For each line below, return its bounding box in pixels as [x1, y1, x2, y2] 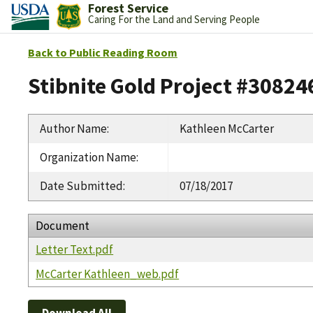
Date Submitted [40, 177, 123, 194]
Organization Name [40, 149, 136, 165]
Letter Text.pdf [36, 241, 114, 257]
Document [36, 217, 90, 233]
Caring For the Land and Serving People [87, 13, 260, 26]
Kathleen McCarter [180, 120, 274, 136]
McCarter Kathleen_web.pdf [36, 265, 180, 282]
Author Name [40, 120, 107, 136]
